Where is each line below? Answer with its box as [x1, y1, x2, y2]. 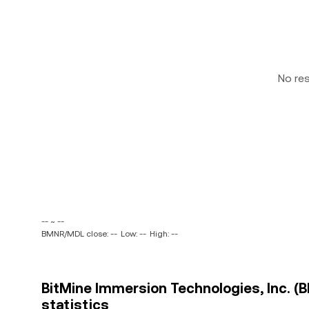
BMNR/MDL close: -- [41, 229, 117, 239]
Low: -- [121, 229, 146, 239]
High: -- [150, 229, 178, 239]
